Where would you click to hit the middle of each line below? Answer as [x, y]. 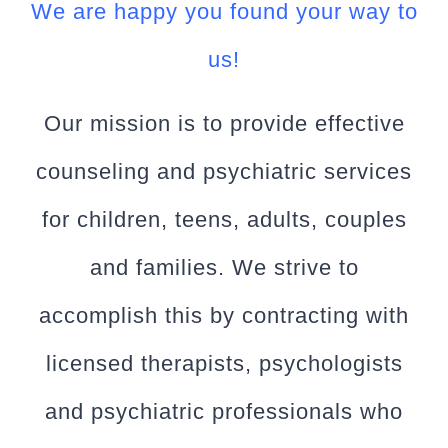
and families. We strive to [224, 268]
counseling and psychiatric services [224, 172]
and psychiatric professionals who [224, 412]
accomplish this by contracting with [224, 316]
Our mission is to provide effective [224, 124]
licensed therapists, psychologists [224, 364]
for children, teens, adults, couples [224, 220]
